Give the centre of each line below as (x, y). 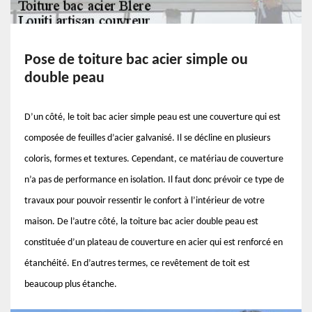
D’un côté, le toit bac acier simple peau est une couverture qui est (153, 117)
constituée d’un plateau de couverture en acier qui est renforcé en (154, 243)
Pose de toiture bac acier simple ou (136, 60)
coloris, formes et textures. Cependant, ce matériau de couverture (154, 159)
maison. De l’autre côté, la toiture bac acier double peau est (141, 222)
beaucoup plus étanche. (71, 284)
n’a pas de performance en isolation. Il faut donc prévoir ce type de (154, 180)
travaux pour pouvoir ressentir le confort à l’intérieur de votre (145, 201)
